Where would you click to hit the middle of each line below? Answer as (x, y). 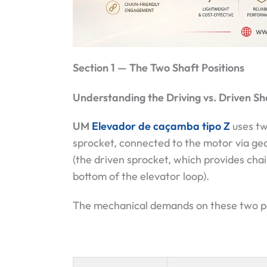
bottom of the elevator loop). (141, 176)
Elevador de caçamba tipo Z (161, 126)
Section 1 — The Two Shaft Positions (159, 68)
